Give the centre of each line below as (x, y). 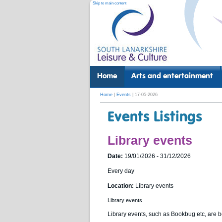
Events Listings (155, 118)
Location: (121, 186)
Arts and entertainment (172, 76)
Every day (121, 171)
